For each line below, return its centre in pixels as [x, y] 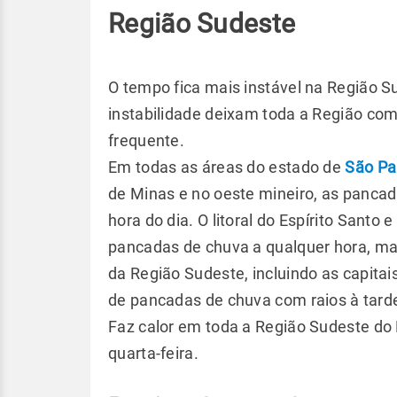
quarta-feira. [153, 353]
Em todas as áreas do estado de [227, 167]
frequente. [147, 140]
